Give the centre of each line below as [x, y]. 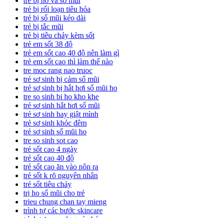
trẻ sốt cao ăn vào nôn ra [61, 167]
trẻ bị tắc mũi [43, 27]
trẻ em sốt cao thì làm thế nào [68, 62]
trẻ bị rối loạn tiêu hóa [57, 9]
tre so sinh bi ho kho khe [61, 97]
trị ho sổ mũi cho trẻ [54, 193]
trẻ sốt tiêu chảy [47, 184]
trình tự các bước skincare [63, 211]
